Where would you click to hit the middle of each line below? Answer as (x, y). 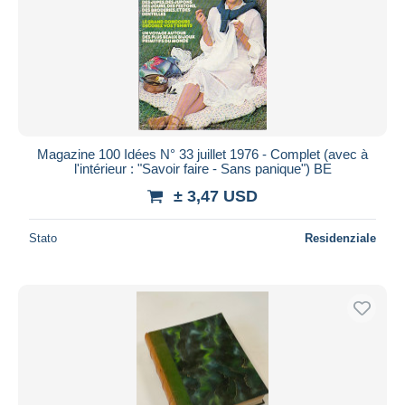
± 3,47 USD (216, 196)
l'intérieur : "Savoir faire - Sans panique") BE (202, 168)
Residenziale (340, 238)
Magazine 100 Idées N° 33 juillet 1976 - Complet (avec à (202, 154)
